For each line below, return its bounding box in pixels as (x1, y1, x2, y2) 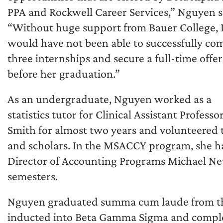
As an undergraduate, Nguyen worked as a (7, 92, 212, 106)
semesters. (7, 169, 58, 183)
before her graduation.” (7, 66, 120, 80)
